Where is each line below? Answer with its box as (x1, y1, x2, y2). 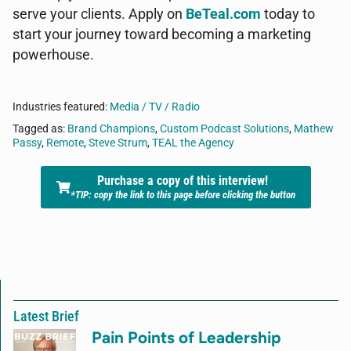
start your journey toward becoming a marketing (13, 27, 311, 42)
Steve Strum (89, 136, 147, 150)
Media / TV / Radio (110, 100, 200, 114)
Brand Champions (67, 122, 155, 136)
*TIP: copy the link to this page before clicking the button (70, 189, 295, 201)
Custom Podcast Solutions (160, 122, 289, 136)
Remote (46, 136, 84, 150)
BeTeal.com (186, 6, 261, 22)
